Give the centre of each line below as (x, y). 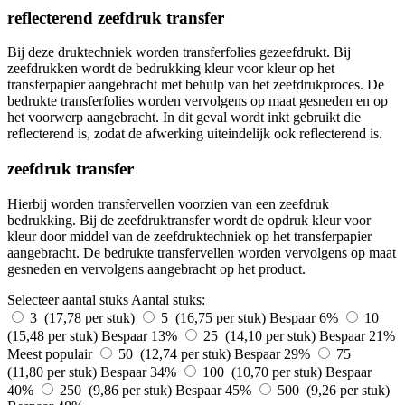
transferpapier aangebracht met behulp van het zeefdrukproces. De (196, 85)
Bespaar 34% (140, 372)
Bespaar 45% (215, 390)
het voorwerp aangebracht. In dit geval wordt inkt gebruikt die (184, 118)
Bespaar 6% (306, 317)
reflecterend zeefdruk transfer (116, 17)
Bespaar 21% (357, 335)
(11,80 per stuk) (54, 372)
